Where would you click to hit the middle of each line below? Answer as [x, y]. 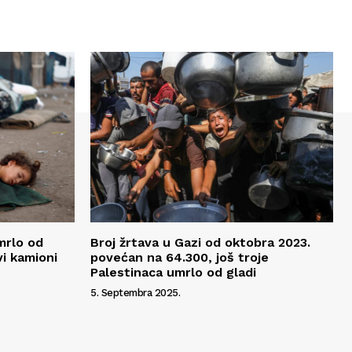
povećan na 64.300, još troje [180, 257]
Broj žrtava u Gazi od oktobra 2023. [200, 242]
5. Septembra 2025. [135, 292]
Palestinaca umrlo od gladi [173, 272]
